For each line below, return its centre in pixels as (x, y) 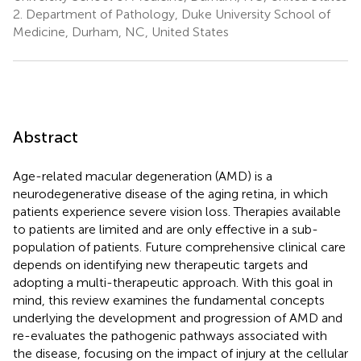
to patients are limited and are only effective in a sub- (166, 229)
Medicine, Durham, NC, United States (121, 31)
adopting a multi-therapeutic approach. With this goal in (173, 282)
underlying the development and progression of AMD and (178, 317)
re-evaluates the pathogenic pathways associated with (170, 335)
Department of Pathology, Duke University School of (176, 14)
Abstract (46, 137)
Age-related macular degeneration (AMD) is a (143, 176)
